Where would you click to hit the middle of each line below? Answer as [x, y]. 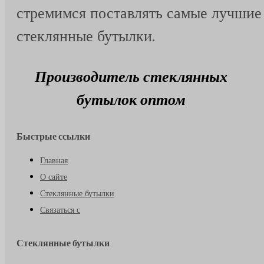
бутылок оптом [131, 99]
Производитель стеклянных [131, 76]
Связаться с [60, 209]
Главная [54, 160]
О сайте [54, 176]
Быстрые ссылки [53, 136]
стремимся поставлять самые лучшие [139, 13]
